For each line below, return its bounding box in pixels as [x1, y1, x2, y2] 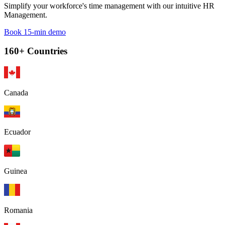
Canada [4, 88, 28, 97]
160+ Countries [4, 46, 67, 57]
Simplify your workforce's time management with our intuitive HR [4, 1, 214, 10]
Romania [4, 206, 33, 215]
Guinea [4, 167, 27, 176]
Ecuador [4, 128, 31, 137]
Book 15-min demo [4, 27, 66, 36]
